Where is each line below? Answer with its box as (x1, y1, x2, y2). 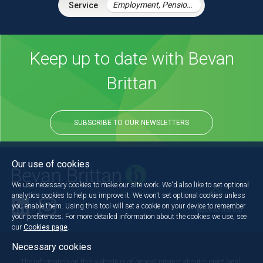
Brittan (106, 73, 157, 94)
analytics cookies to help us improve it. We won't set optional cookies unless (12, 191, 245, 200)
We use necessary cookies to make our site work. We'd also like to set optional (12, 180, 249, 189)
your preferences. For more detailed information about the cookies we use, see (12, 212, 247, 221)
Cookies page (23, 222, 68, 231)
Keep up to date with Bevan (29, 48, 234, 69)
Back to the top (197, 205, 242, 214)
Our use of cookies (12, 158, 90, 170)
